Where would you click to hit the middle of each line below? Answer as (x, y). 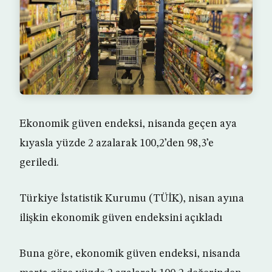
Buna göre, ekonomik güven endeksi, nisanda (130, 254)
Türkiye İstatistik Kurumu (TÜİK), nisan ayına (132, 199)
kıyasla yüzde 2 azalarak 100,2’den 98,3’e (117, 143)
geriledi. (39, 163)
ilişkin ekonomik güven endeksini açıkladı (121, 218)
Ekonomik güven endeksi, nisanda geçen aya (128, 124)
